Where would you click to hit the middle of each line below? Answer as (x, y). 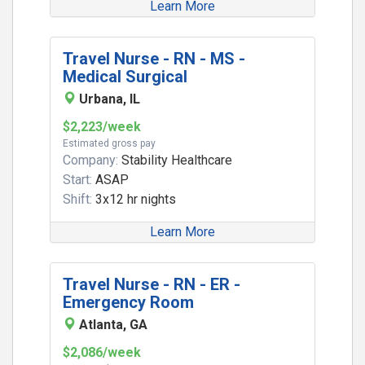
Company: (90, 160)
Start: (77, 180)
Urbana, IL (110, 99)
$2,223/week (102, 127)
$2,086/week (102, 352)
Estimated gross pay (109, 143)
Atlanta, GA (113, 325)
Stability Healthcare (175, 160)
